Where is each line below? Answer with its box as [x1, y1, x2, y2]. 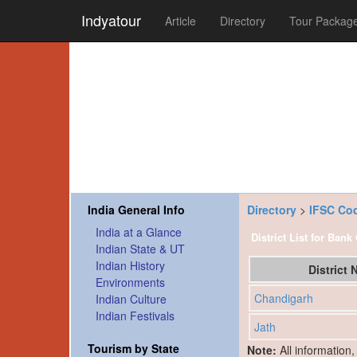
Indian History [96, 257, 165, 274]
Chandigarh [253, 289, 313, 306]
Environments [96, 274, 165, 291]
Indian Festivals [96, 308, 175, 324]
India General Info [88, 202, 185, 218]
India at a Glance [96, 224, 182, 241]
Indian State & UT [96, 241, 185, 257]
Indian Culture [96, 291, 167, 308]
